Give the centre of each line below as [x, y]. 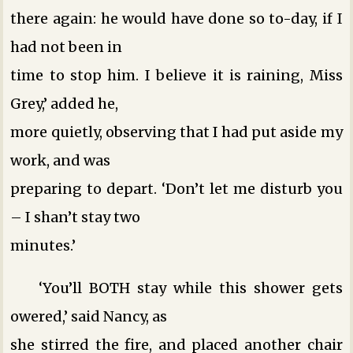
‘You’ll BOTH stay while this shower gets [191, 288]
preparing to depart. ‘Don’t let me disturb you [176, 188]
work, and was [61, 160]
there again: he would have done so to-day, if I [176, 18]
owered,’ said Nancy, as [89, 316]
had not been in [67, 46]
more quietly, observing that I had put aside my [176, 132]
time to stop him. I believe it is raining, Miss [176, 75]
